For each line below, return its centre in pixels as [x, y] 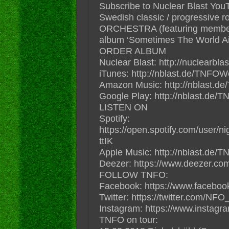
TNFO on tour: [128, 220]
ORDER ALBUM [132, 51]
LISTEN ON [123, 107]
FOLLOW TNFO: [133, 175]
